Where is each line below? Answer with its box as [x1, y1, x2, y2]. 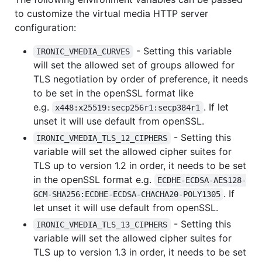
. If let [203, 101, 232, 113]
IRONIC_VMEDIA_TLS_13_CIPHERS [36, 220, 168, 230]
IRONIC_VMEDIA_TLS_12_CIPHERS [36, 133, 168, 143]
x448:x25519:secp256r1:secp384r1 [55, 103, 201, 113]
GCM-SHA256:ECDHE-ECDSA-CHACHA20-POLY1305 [33, 189, 220, 199]
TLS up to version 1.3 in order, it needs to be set [33, 246, 246, 258]
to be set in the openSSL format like [33, 87, 194, 99]
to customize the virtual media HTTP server [15, 8, 208, 20]
